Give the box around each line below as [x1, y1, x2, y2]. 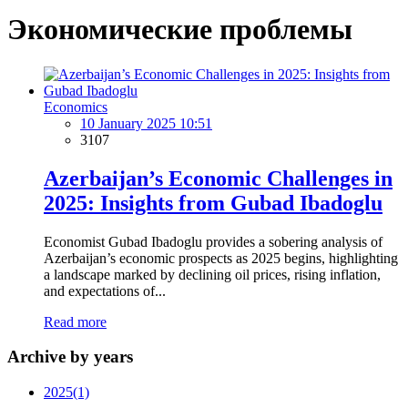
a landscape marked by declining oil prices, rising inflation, [44, 266, 381, 282]
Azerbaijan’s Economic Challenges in [44, 166, 393, 190]
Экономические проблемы [7, 13, 352, 46]
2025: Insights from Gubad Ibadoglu [44, 190, 382, 215]
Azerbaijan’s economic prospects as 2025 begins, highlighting [44, 250, 398, 266]
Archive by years [7, 347, 133, 367]
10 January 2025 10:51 [80, 115, 212, 131]
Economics [44, 98, 107, 115]
